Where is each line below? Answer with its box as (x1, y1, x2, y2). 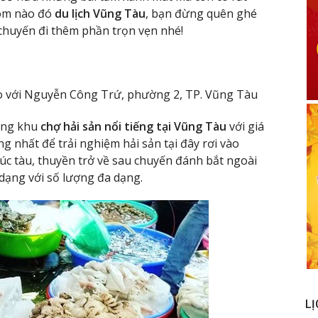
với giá (226, 118, 264, 134)
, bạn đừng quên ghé (146, 6, 257, 22)
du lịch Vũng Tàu (55, 6, 146, 22)
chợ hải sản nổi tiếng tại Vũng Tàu (40, 118, 226, 134)
